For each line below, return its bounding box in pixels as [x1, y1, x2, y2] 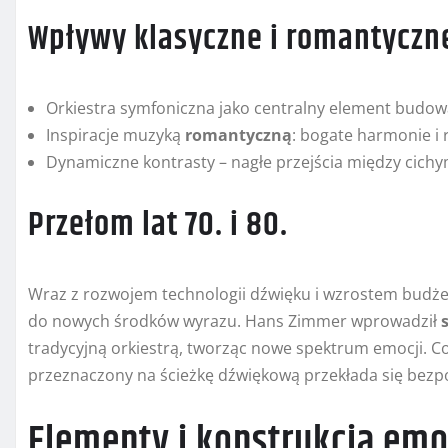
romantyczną [185, 124, 292, 147]
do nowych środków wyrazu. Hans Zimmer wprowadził [28, 310, 441, 333]
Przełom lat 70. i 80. [28, 199, 288, 252]
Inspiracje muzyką [46, 124, 185, 147]
